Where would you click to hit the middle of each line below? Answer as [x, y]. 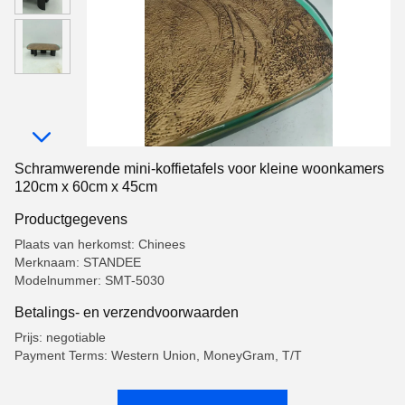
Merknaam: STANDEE [78, 262]
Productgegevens [71, 219]
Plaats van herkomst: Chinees [100, 244]
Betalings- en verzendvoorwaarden [127, 312]
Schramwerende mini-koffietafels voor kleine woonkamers [199, 169]
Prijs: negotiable [60, 337]
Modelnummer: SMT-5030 [89, 280]
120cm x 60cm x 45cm [86, 187]
